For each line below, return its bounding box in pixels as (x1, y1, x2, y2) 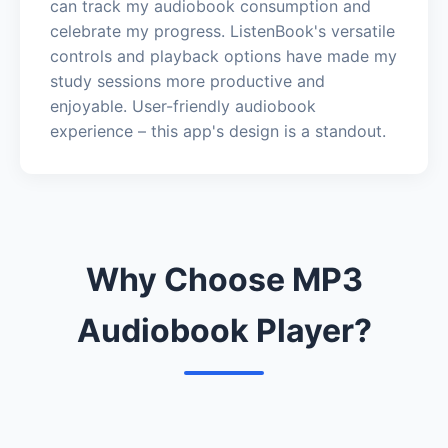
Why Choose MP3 (85, 259, 363, 299)
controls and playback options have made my (50, 45, 397, 66)
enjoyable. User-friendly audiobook (50, 95, 316, 116)
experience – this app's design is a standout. (50, 120, 386, 141)
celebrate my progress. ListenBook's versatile (50, 20, 395, 41)
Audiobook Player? (76, 310, 372, 350)
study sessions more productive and (50, 70, 325, 91)
